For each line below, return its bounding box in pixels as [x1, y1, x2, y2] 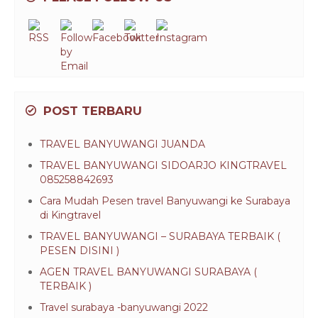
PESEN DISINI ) [40, 244, 119, 258]
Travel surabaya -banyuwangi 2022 [40, 301, 208, 314]
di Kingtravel [40, 209, 101, 222]
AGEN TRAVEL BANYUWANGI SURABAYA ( [40, 265, 257, 279]
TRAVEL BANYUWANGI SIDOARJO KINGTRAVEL [40, 159, 287, 172]
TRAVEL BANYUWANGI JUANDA [40, 138, 205, 151]
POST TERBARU [40, 104, 142, 119]
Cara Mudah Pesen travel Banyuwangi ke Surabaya [40, 194, 290, 208]
